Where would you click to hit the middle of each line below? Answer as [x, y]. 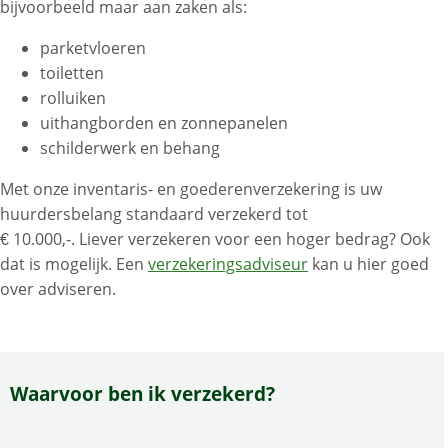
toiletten [72, 73]
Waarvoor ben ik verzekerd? [142, 394]
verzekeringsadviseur [228, 264]
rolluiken [73, 98]
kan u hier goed [368, 264]
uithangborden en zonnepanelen [164, 123]
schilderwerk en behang [130, 148]
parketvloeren [93, 48]
